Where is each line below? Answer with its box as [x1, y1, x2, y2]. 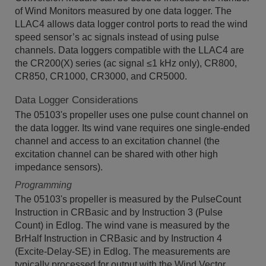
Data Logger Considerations [15, 94, 138, 106]
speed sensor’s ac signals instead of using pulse [15, 32, 219, 42]
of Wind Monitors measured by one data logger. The [15, 6, 232, 16]
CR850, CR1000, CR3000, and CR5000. [15, 71, 187, 81]
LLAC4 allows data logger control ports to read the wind [15, 19, 248, 29]
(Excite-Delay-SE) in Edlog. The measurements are [15, 246, 230, 256]
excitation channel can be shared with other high [15, 149, 218, 159]
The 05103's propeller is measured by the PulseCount [15, 194, 241, 204]
